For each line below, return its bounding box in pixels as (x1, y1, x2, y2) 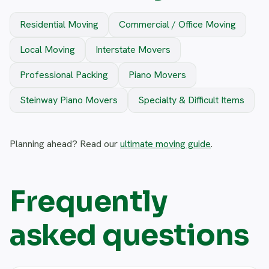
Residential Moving (20, 18, 98, 31)
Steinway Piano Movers (20, 94, 118, 107)
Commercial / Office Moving (119, 18, 236, 31)
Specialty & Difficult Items (138, 94, 244, 107)
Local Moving (20, 43, 75, 56)
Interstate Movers (95, 43, 171, 56)
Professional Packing (20, 68, 108, 82)
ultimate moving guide (120, 138, 211, 151)
